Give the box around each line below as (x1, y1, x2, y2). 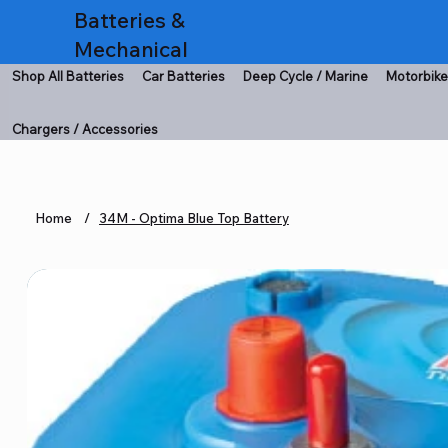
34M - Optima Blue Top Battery (98, 210, 289, 226)
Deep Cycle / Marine (242, 68, 368, 85)
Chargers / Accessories (11, 121, 158, 138)
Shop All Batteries (11, 68, 124, 85)
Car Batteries (141, 68, 225, 85)
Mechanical (73, 36, 188, 63)
